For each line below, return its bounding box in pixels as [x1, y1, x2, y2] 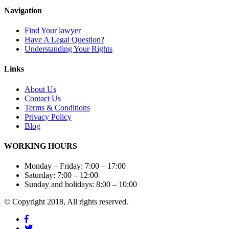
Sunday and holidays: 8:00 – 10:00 [25, 180, 137, 189]
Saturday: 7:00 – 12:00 [25, 171, 98, 180]
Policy [51, 112, 72, 121]
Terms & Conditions [25, 103, 90, 112]
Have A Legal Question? [25, 35, 104, 44]
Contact [25, 94, 52, 103]
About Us [25, 84, 56, 94]
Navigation [4, 6, 42, 15]
